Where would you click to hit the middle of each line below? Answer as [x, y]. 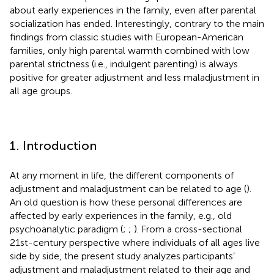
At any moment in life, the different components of [122, 175]
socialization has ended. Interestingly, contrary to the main [137, 23]
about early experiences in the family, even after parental [133, 10]
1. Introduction [53, 145]
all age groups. [41, 91]
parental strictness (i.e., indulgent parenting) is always [124, 64]
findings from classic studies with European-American [127, 37]
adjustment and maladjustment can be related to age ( [128, 188]
